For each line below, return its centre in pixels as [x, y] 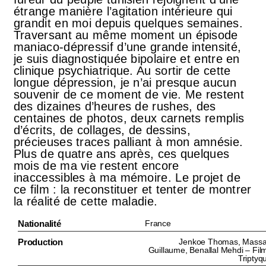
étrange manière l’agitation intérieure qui [123, 12]
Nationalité [39, 224]
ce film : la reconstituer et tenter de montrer [132, 190]
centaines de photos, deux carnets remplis [129, 118]
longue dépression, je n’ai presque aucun [125, 83]
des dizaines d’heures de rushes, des [115, 107]
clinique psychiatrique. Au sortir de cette [122, 71]
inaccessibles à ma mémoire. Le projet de [127, 178]
